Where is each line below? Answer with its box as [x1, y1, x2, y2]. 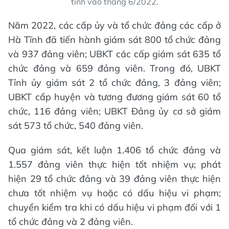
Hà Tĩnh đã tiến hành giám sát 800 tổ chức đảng [8, 34, 221, 46]
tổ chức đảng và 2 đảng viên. [8, 216, 133, 228]
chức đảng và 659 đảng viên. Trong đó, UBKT [8, 62, 221, 75]
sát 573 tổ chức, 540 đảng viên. [8, 120, 143, 132]
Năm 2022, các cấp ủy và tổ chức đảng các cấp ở [8, 19, 221, 32]
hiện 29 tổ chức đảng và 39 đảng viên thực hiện [8, 173, 221, 185]
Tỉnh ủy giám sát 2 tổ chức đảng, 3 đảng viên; [8, 77, 221, 89]
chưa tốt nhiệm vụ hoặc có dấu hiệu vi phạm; [8, 187, 221, 199]
